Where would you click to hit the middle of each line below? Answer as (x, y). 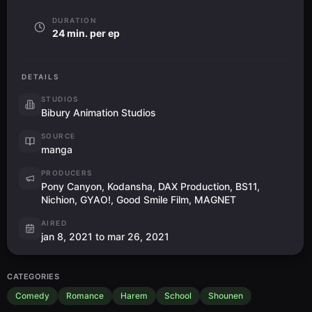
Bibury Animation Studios (99, 112)
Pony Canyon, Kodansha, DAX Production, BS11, (150, 186)
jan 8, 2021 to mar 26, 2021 (105, 236)
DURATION (75, 20)
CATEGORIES (33, 276)
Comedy (32, 295)
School (178, 295)
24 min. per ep (86, 33)
